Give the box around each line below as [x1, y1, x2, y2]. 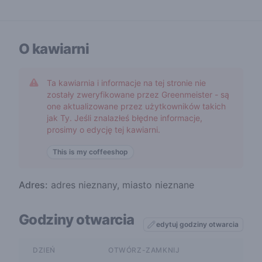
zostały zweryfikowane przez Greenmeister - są [47, 89, 229, 99]
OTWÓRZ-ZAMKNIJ [108, 246, 180, 254]
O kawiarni [19, 40, 89, 57]
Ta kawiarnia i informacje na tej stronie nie [47, 78, 206, 88]
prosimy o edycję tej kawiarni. [47, 125, 160, 135]
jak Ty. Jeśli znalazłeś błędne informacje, [47, 113, 202, 123]
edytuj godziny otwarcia [156, 220, 239, 229]
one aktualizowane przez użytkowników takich [47, 101, 226, 111]
